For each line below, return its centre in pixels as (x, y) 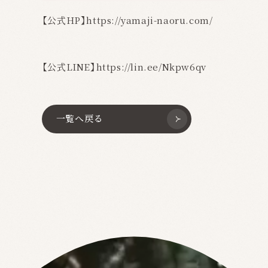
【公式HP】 (64, 20)
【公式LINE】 (69, 67)
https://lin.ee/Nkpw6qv (151, 67)
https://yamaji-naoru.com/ (150, 20)
